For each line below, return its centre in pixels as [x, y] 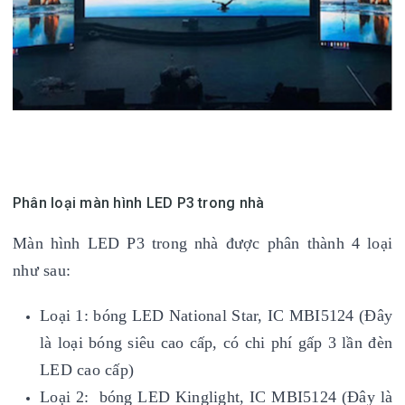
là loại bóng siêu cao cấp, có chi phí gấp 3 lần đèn [216, 343]
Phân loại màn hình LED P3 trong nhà [139, 203]
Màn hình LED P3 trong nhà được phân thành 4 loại [202, 243]
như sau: [42, 270]
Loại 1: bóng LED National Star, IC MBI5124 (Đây [216, 316]
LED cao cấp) [87, 370]
